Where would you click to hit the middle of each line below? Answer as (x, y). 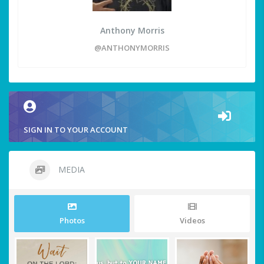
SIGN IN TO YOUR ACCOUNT (76, 130)
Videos (192, 221)
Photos (72, 221)
